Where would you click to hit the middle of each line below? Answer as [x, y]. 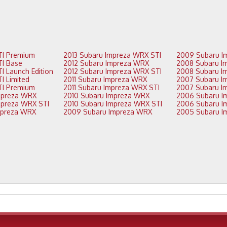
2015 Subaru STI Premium [20, 88]
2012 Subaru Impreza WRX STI [148, 71]
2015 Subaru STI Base [14, 63]
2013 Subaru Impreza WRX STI [147, 55]
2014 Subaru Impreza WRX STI [35, 104]
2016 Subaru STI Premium [20, 55]
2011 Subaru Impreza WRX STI [146, 88]
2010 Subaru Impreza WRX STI [148, 104]
